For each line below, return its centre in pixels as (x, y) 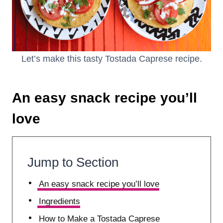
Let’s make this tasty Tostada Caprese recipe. (111, 58)
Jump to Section (73, 162)
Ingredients (60, 201)
